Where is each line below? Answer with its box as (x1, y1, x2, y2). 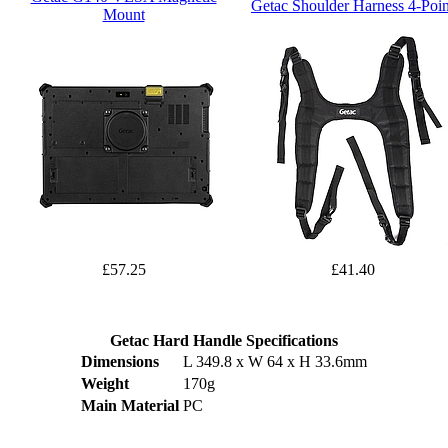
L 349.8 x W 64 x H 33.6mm (183, 353, 367, 371)
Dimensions (81, 353, 159, 371)
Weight (81, 375, 129, 393)
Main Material (81, 397, 179, 415)
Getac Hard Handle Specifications (110, 332, 338, 350)
